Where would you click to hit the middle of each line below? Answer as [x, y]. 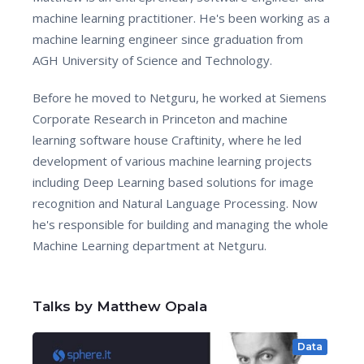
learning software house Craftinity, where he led [167, 140]
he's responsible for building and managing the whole [180, 224]
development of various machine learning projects [172, 161]
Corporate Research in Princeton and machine [160, 119]
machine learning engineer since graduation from [168, 39]
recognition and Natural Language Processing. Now [175, 203]
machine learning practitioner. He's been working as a [181, 18]
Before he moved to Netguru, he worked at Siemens [180, 97]
